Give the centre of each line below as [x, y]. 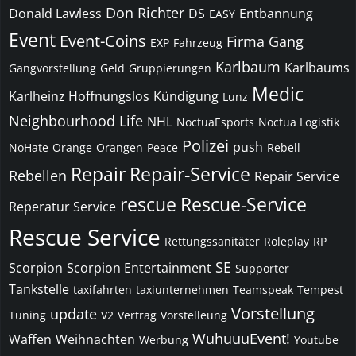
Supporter [262, 268]
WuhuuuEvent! [241, 338]
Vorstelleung [194, 315]
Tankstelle [39, 289]
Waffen [30, 339]
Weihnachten [95, 339]
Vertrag [137, 315]
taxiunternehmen [182, 289]
